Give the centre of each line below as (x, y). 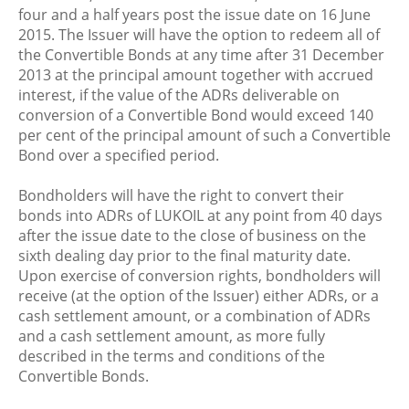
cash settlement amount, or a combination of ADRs (194, 316)
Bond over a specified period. (119, 155)
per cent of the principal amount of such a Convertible (204, 135)
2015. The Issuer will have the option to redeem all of (199, 35)
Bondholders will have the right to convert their (181, 195)
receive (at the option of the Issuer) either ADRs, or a (199, 296)
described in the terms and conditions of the (172, 356)
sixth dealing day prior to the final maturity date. (184, 256)
